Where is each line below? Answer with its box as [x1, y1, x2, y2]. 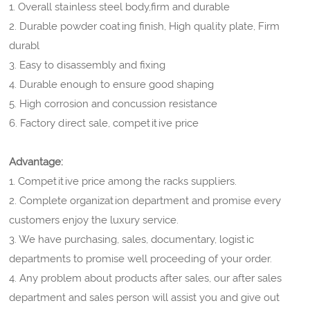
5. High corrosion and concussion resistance [9, 97, 218, 110]
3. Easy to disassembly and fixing [9, 58, 166, 71]
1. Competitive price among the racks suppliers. [9, 174, 237, 188]
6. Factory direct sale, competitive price [9, 116, 199, 129]
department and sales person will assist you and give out [9, 291, 280, 304]
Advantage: [9, 155, 64, 168]
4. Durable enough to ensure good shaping [9, 77, 215, 91]
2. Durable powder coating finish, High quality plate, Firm [9, 19, 280, 33]
